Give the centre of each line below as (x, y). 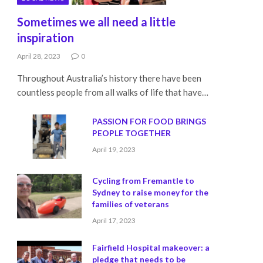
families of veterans (131, 204)
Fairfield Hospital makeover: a (151, 248)
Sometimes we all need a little (96, 22)
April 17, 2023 (114, 221)
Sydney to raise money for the (150, 193)
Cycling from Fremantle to (143, 181)
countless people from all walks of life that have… (113, 92)
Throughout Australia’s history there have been (109, 78)
